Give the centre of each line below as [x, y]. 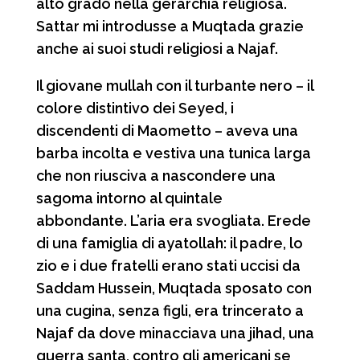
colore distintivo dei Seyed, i [135, 108]
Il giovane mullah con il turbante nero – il [174, 85]
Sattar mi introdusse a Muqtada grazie [170, 26]
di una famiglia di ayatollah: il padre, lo [169, 243]
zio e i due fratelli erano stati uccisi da [168, 265]
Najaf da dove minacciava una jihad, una [175, 333]
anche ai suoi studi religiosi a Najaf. [157, 48]
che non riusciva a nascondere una [155, 175]
